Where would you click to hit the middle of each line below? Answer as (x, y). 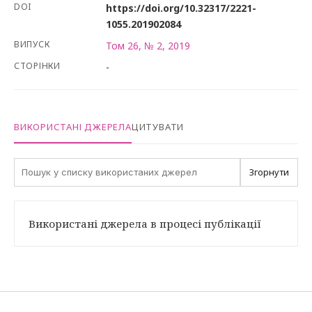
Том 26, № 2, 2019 (148, 46)
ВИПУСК (32, 44)
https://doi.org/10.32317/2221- (181, 8)
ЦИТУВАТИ (158, 127)
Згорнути (269, 172)
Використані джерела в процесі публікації (145, 224)
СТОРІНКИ (37, 66)
